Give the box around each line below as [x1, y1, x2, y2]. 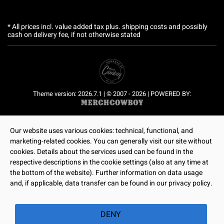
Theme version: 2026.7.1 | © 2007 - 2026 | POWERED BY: [32, 89, 191, 99]
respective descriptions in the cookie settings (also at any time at [10, 157, 208, 167]
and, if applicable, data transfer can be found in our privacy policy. [10, 178, 212, 188]
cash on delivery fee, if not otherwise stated [7, 29, 140, 40]
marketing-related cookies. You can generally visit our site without [10, 136, 212, 146]
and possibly [167, 21, 207, 32]
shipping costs [122, 21, 167, 32]
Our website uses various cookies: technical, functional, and [10, 125, 193, 136]
